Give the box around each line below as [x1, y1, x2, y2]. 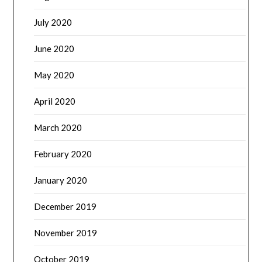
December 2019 [34, 201, 97, 212]
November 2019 [34, 227, 98, 239]
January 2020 [34, 175, 88, 186]
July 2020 [34, 17, 73, 28]
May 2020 [34, 70, 75, 81]
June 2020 [34, 43, 75, 54]
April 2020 [34, 96, 76, 107]
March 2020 [34, 122, 82, 133]
